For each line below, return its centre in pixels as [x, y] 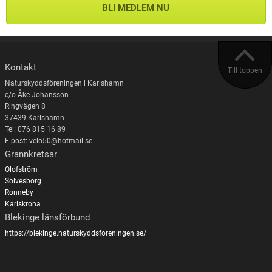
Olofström [21, 170]
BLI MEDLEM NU [135, 8]
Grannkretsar [31, 154]
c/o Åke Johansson [36, 94]
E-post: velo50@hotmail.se [48, 141]
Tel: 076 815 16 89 [35, 129]
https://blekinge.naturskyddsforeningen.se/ [75, 233]
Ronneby [19, 193]
